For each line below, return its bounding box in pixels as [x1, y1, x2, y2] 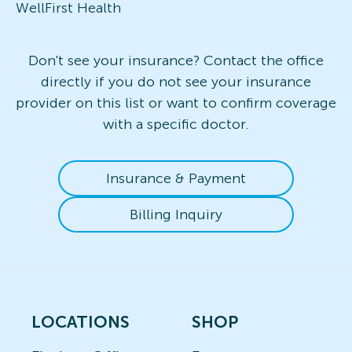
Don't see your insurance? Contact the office [28, 51, 324, 69]
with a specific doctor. [103, 115, 249, 133]
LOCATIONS [31, 312, 130, 332]
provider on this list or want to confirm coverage [16, 93, 336, 112]
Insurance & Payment [106, 169, 246, 187]
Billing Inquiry [130, 205, 222, 223]
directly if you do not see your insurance [41, 72, 311, 90]
